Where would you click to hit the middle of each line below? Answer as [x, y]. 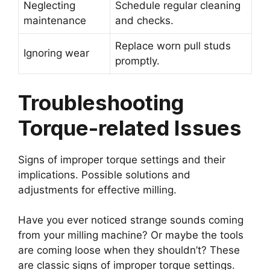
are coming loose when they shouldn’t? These [129, 250]
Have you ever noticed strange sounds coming [131, 220]
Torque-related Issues [130, 127]
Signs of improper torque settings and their [122, 159]
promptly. [137, 61]
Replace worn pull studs [173, 46]
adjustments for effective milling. [97, 190]
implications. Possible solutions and [104, 174]
